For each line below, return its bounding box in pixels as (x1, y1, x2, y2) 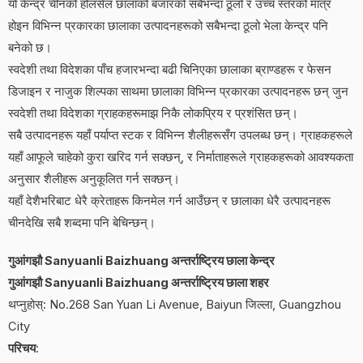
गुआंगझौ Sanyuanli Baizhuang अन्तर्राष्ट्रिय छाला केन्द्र (8, 253, 275, 268)
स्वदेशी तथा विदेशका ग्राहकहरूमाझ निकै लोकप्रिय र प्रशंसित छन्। (8, 105, 298, 121)
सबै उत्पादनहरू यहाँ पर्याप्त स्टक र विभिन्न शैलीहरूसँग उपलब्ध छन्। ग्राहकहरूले (8, 127, 352, 143)
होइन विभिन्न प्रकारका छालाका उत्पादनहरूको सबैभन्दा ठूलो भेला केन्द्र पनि (8, 18, 328, 33)
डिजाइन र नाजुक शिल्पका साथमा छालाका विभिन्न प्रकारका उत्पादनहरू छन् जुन (8, 83, 348, 99)
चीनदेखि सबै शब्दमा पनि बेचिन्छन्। (8, 215, 156, 230)
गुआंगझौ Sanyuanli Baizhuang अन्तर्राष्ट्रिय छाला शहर (8, 275, 269, 290)
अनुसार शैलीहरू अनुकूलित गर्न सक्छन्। (8, 171, 180, 186)
